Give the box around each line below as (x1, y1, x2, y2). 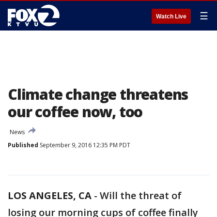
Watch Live (156, 13, 186, 20)
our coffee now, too (8, 102, 143, 122)
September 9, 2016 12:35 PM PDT (38, 141, 130, 149)
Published (8, 141, 38, 149)
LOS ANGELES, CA (8, 189, 92, 202)
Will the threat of (100, 189, 182, 202)
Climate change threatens (8, 84, 188, 104)
